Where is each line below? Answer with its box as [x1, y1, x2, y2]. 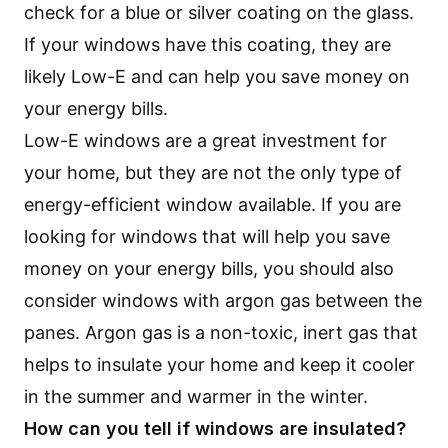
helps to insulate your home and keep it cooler [24, 354, 415, 375]
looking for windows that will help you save [24, 226, 390, 247]
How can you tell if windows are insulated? [24, 418, 406, 439]
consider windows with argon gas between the [24, 290, 422, 311]
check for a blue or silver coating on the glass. [24, 2, 414, 23]
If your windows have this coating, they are [24, 34, 391, 55]
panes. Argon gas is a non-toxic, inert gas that [24, 322, 418, 343]
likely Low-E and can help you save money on [24, 66, 410, 87]
